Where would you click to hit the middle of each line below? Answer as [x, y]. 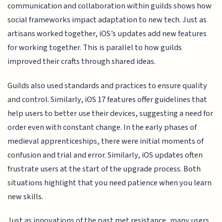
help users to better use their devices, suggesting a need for [111, 113]
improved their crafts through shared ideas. [82, 62]
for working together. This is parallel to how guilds [95, 48]
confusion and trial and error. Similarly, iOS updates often [105, 155]
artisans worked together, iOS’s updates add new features [107, 34]
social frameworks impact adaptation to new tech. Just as [107, 20]
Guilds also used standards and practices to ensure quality [108, 85]
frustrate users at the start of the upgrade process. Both [104, 169]
